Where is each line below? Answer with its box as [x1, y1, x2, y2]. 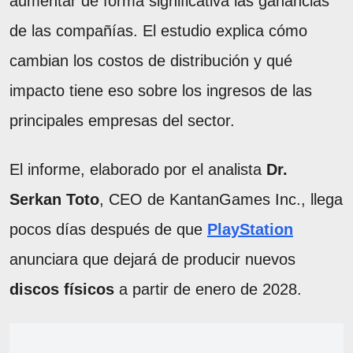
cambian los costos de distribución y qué [9, 51, 292, 69]
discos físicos [9, 280, 114, 298]
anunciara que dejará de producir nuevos [9, 250, 295, 268]
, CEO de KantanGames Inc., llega [99, 190, 343, 208]
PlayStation [207, 220, 293, 238]
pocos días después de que [9, 220, 207, 238]
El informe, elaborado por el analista [9, 160, 266, 178]
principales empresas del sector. [9, 111, 235, 129]
